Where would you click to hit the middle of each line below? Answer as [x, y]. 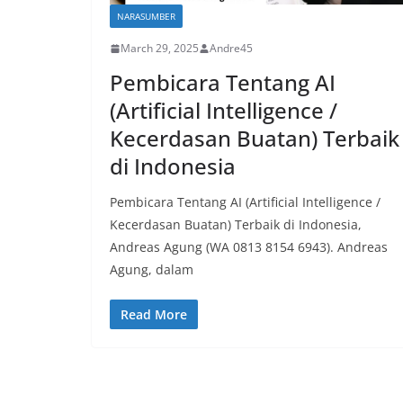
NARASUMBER [146, 17]
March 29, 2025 [160, 49]
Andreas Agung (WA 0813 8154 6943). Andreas [249, 247]
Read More [154, 315]
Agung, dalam [152, 270]
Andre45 [231, 49]
